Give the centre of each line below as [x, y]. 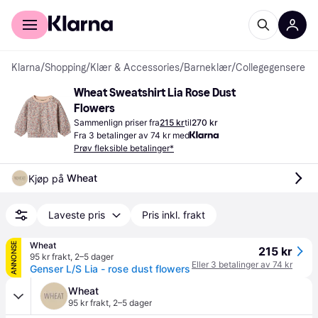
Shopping [65, 68]
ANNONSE [13, 258]
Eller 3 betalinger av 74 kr [242, 264]
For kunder [35, 10]
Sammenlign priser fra [117, 122]
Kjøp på [48, 178]
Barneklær [208, 68]
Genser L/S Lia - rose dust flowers [110, 269]
